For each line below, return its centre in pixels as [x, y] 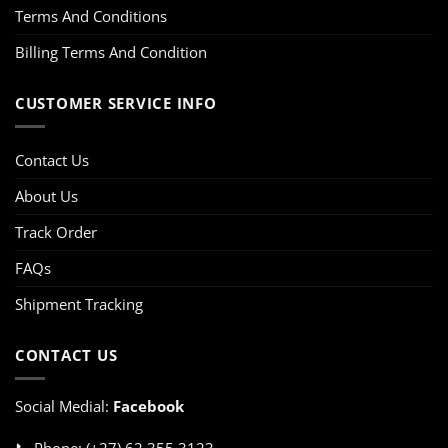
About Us [46, 195]
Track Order [56, 231]
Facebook [148, 405]
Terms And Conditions [91, 15]
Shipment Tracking [79, 303]
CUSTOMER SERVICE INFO [116, 103]
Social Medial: [64, 405]
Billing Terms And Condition [111, 51]
